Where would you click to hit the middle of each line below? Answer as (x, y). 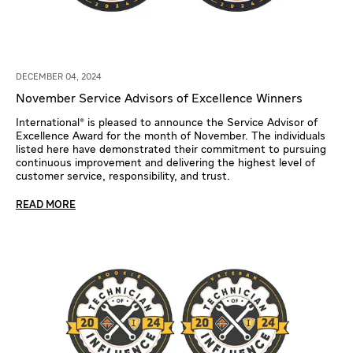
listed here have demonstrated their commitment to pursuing (171, 149)
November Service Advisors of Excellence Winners (159, 99)
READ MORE (46, 205)
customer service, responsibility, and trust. (123, 176)
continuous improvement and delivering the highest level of (165, 163)
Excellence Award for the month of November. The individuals (171, 136)
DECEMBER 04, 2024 (59, 76)
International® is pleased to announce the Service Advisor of (167, 123)
